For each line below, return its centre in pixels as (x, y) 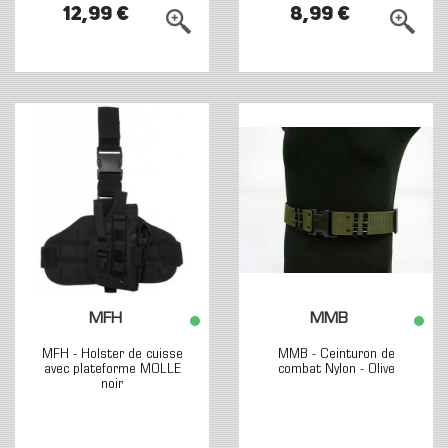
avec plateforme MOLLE (112, 369)
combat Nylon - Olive (336, 369)
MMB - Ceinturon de (336, 354)
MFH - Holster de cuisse (112, 354)
